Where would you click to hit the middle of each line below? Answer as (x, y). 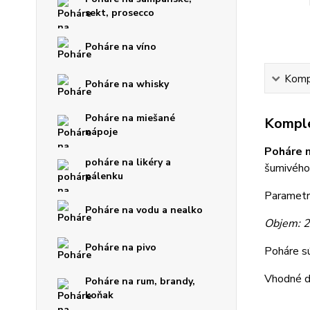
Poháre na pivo (121, 247)
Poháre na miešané (130, 118)
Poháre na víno (121, 47)
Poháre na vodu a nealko (144, 210)
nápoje (101, 132)
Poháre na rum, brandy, (140, 281)
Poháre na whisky (127, 84)
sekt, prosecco (120, 13)
